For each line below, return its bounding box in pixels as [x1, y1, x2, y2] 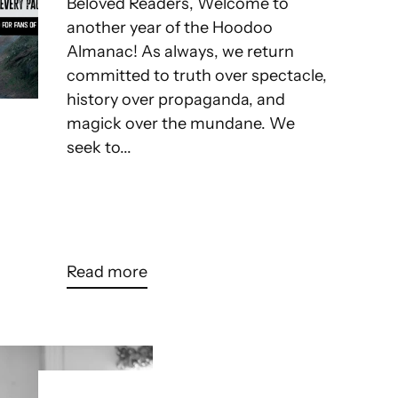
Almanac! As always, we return [67, 42, 295, 62]
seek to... [67, 138, 132, 158]
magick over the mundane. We [67, 114, 296, 134]
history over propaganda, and [67, 90, 286, 110]
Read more [67, 262, 148, 283]
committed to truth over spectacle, [67, 66, 328, 86]
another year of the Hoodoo [67, 18, 274, 38]
